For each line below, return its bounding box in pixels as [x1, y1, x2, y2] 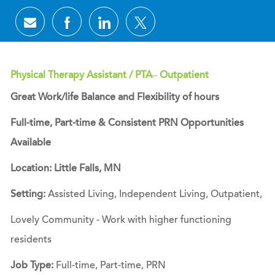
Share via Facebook [66, 20, 163, 34]
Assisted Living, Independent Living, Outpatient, [45, 188, 262, 201]
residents [10, 233, 52, 246]
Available [10, 136, 51, 149]
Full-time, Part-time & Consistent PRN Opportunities [10, 117, 244, 130]
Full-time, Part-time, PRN [53, 259, 166, 272]
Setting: [10, 188, 45, 201]
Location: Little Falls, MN [10, 162, 121, 175]
